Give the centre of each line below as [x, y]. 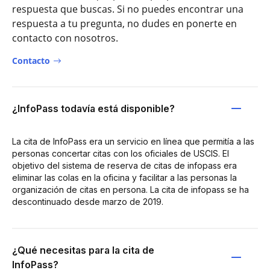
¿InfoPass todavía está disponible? [93, 108]
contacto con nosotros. [65, 38]
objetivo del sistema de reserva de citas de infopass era [124, 165]
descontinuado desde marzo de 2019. [88, 201]
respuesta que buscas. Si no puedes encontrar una [128, 9]
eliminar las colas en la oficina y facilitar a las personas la [124, 177]
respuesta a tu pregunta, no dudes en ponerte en [124, 23]
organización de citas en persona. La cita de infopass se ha [130, 189]
